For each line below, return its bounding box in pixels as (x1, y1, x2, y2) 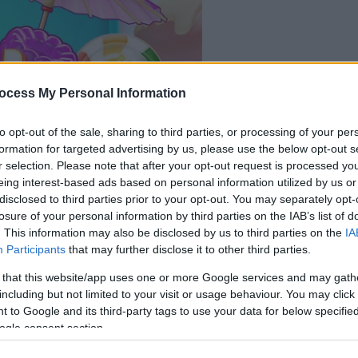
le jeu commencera (227, 62, 237, 85)
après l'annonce (227, 88, 344, 110)
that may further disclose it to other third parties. (66, 243, 311, 256)
